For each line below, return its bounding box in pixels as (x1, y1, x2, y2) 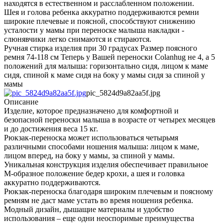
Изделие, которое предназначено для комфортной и (4, 107, 179, 115)
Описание (4, 98, 38, 107)
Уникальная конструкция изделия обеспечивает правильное (4, 160, 208, 169)
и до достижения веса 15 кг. (4, 124, 98, 133)
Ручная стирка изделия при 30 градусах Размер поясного (4, 44, 197, 53)
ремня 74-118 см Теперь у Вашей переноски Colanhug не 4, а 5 (4, 53, 215, 62)
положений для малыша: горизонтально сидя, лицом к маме (4, 62, 208, 71)
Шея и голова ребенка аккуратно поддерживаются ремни (4, 8, 199, 17)
